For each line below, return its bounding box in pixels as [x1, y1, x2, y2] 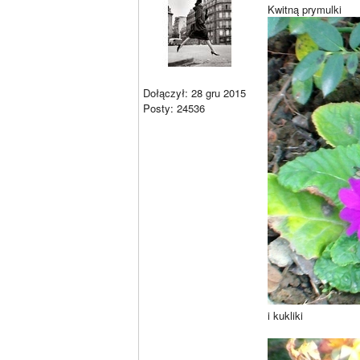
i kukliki [268, 308, 303, 323]
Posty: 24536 [143, 100, 205, 116]
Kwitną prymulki [268, 2, 342, 17]
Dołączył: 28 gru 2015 [143, 85, 246, 100]
